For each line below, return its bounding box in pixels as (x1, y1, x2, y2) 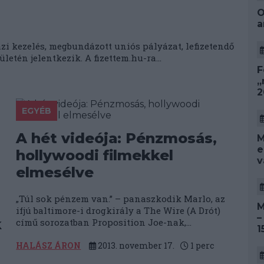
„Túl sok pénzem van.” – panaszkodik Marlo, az (16, 193, 226, 204)
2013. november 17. (96, 240, 175, 251)
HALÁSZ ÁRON (16, 240, 81, 251)
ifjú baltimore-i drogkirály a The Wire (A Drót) (16, 204, 221, 216)
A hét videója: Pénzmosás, (16, 130, 217, 147)
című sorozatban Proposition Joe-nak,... (16, 216, 192, 228)
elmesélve (16, 164, 94, 181)
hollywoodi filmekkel (16, 147, 174, 164)
